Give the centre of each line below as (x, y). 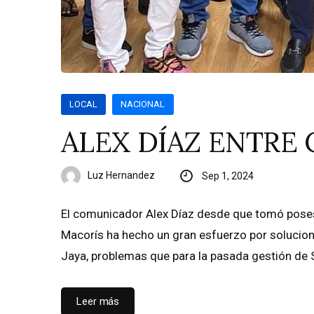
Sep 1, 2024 (227, 176)
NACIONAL (143, 104)
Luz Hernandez (121, 175)
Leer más (98, 301)
